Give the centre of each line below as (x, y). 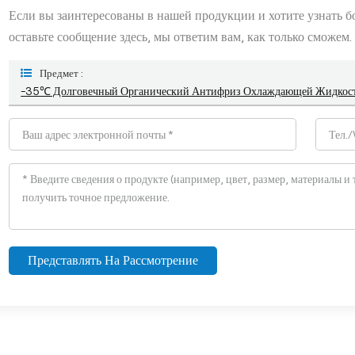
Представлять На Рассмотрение (113, 260)
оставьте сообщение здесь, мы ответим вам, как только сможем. (181, 36)
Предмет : (62, 73)
